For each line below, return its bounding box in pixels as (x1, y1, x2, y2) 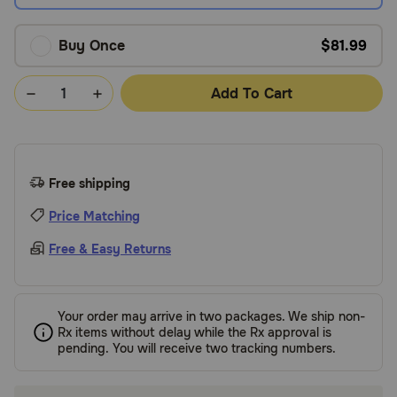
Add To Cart (211, 83, 292, 103)
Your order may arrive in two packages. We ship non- (58, 308, 365, 324)
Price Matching (49, 208, 140, 224)
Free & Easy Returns (49, 241, 171, 257)
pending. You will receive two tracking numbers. (58, 340, 336, 356)
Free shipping (49, 175, 130, 191)
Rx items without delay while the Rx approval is (58, 324, 331, 340)
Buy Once (58, 36, 125, 55)
